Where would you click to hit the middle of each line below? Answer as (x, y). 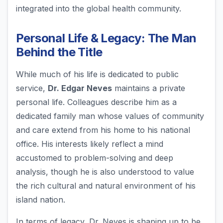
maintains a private (149, 88)
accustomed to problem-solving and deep (95, 158)
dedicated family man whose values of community (110, 116)
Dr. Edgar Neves (80, 88)
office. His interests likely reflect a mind (90, 144)
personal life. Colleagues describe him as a (96, 102)
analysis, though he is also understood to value (105, 172)
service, (32, 88)
